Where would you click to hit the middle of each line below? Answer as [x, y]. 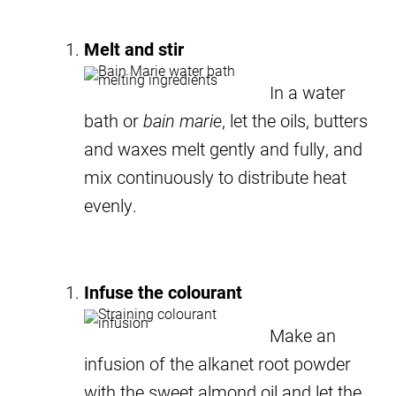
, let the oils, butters [295, 120]
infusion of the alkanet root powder [217, 363]
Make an [303, 335]
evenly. [110, 205]
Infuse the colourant [163, 291]
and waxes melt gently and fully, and [223, 148]
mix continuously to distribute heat [215, 176]
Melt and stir [134, 48]
